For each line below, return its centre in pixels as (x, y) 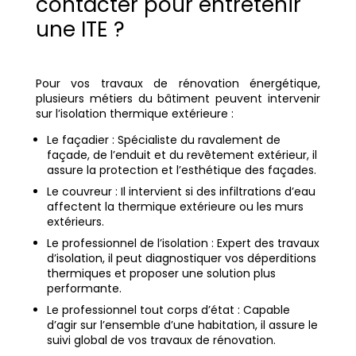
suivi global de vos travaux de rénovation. (161, 341)
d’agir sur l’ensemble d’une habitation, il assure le (182, 325)
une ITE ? (80, 30)
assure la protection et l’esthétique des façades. (181, 170)
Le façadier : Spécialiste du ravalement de (163, 140)
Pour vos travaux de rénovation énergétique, (178, 84)
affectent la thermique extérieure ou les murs (175, 207)
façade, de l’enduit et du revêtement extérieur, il (182, 155)
